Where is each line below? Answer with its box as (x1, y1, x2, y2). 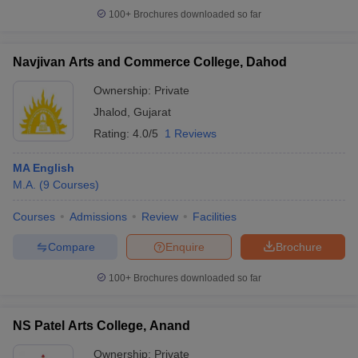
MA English (13, 161, 74, 174)
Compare (47, 240, 95, 253)
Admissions (70, 210, 127, 223)
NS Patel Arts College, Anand (13, 319, 190, 332)
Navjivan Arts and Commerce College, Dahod (13, 55, 287, 69)
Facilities (193, 210, 237, 223)
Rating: (93, 127, 133, 140)
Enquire (165, 240, 205, 253)
